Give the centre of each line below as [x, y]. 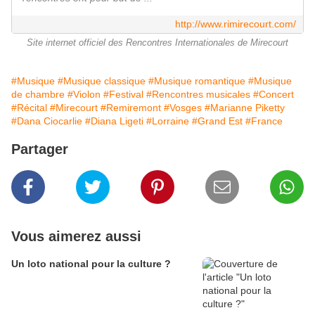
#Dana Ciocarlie [47, 121]
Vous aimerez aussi [76, 237]
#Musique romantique [197, 81]
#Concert [274, 95]
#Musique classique [102, 81]
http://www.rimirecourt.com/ [236, 24]
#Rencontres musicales [198, 95]
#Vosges [183, 108]
